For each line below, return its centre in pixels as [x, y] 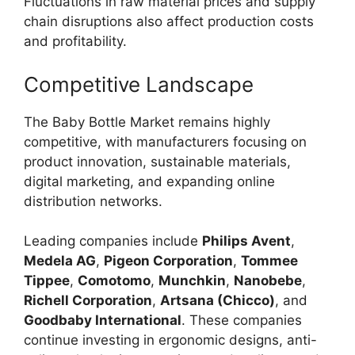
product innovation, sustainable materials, [157, 161]
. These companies [242, 320]
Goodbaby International [103, 320]
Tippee [47, 281]
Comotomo [114, 281]
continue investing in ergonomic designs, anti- [170, 340]
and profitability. [75, 41]
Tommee [269, 261]
